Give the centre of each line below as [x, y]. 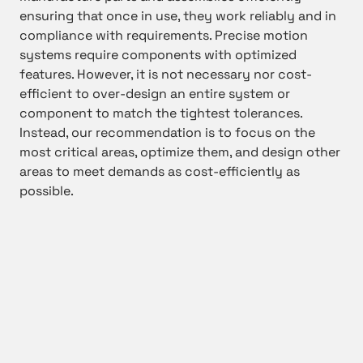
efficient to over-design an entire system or [155, 94]
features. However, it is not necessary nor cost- [166, 75]
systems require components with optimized [158, 55]
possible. [47, 191]
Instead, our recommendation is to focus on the [167, 133]
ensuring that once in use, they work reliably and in [178, 16]
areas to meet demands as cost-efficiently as [160, 172]
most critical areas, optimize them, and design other [180, 152]
